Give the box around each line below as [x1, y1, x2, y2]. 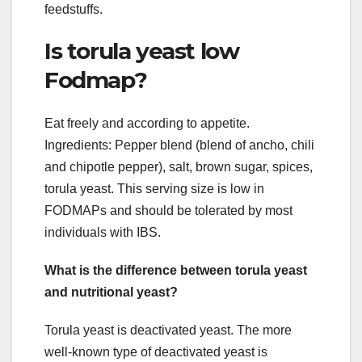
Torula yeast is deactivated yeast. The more [44, 323, 292, 338]
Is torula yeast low [44, 36, 239, 65]
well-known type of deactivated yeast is [44, 345, 267, 360]
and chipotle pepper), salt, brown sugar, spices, [44, 160, 313, 175]
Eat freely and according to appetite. [44, 116, 250, 131]
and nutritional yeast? [44, 285, 178, 300]
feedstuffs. [44, 2, 103, 16]
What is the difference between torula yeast [44, 263, 307, 278]
